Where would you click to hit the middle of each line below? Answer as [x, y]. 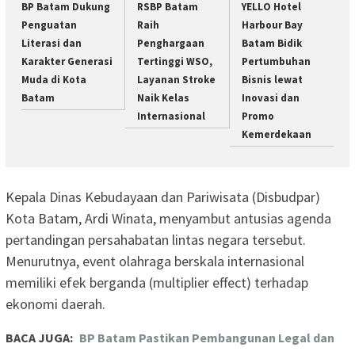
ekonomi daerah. [55, 304]
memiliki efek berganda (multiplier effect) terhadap [157, 283]
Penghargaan [171, 43]
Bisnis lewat [272, 79]
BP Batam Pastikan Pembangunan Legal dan [207, 338]
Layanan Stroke [177, 79]
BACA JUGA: [39, 338]
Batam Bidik [271, 43]
